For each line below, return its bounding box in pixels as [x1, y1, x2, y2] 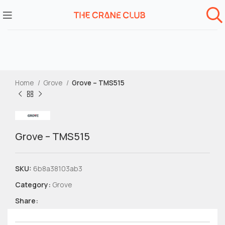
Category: [15, 180, 51, 189]
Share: [15, 196, 38, 205]
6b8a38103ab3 [33, 164, 82, 173]
